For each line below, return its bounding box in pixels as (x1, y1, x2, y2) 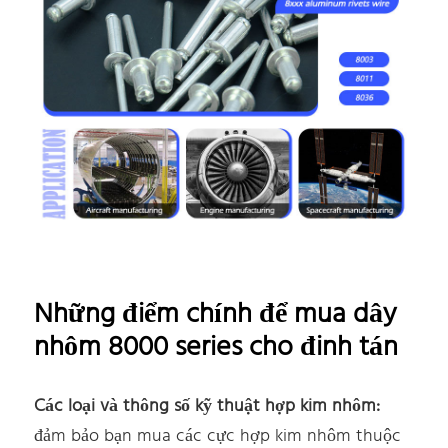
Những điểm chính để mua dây (34, 291, 398, 337)
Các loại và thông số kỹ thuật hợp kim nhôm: (34, 391, 381, 421)
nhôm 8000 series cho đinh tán (34, 324, 399, 370)
